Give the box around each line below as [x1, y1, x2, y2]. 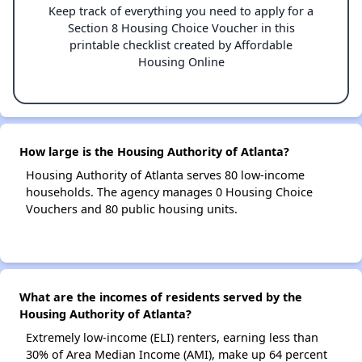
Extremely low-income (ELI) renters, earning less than [26, 330, 318, 345]
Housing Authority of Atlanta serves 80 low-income [26, 167, 305, 183]
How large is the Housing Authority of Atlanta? [19, 144, 289, 159]
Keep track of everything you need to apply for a [48, 3, 314, 19]
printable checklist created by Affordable [69, 37, 293, 53]
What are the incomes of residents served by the [19, 289, 302, 305]
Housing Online [137, 54, 225, 69]
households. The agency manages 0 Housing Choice [26, 184, 313, 200]
